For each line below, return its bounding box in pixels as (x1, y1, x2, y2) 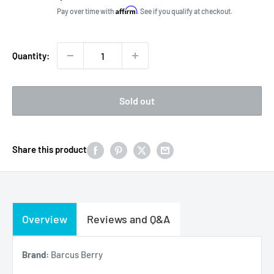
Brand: (22, 248, 49, 260)
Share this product (12, 144, 87, 155)
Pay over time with (57, 7, 116, 16)
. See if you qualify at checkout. (137, 7, 232, 16)
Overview (22, 212, 67, 226)
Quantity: (12, 50, 50, 62)
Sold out (119, 95, 155, 107)
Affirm (116, 6, 137, 15)
